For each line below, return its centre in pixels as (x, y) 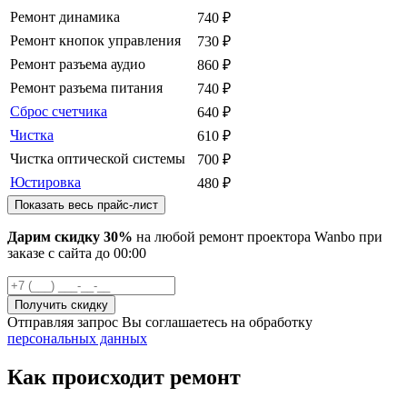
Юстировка (45, 182)
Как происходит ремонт (124, 377)
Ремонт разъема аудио (78, 64)
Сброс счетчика (59, 111)
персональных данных (77, 338)
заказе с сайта (51, 253)
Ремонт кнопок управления (95, 40)
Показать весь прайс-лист (86, 204)
